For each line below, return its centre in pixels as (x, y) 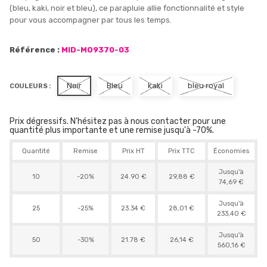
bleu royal (206, 86)
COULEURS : (30, 86)
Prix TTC (181, 151)
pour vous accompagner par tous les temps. (91, 20)
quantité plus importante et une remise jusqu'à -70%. (112, 131)
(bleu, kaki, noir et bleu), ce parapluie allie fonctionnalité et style (127, 8)
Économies (231, 151)
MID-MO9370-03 (95, 50)
